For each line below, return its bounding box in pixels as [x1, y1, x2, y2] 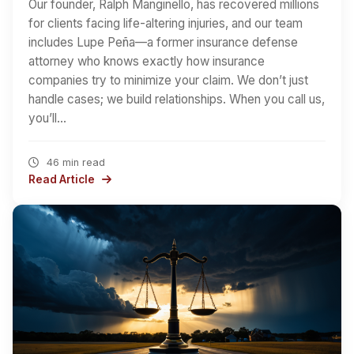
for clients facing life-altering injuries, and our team [28, 15, 303, 31]
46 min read [43, 156, 105, 168]
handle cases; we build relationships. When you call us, [28, 91, 325, 107]
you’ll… [28, 110, 66, 126]
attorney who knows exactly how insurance [28, 53, 265, 69]
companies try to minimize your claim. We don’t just [28, 72, 308, 88]
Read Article [28, 172, 97, 186]
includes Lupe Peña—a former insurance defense [28, 34, 298, 50]
